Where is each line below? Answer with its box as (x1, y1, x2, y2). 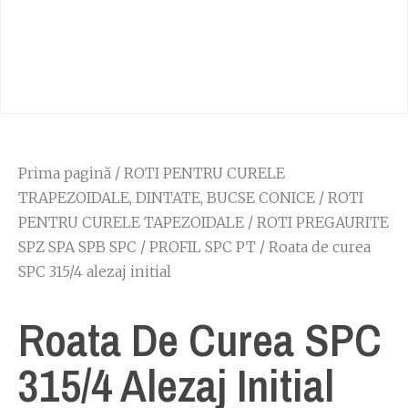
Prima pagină (18, 164, 111, 182)
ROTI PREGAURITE (257, 213, 389, 231)
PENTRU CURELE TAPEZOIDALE (18, 213, 244, 231)
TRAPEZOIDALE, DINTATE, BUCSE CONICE (18, 189, 315, 207)
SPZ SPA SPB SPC (18, 238, 137, 256)
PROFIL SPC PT (149, 238, 256, 256)
